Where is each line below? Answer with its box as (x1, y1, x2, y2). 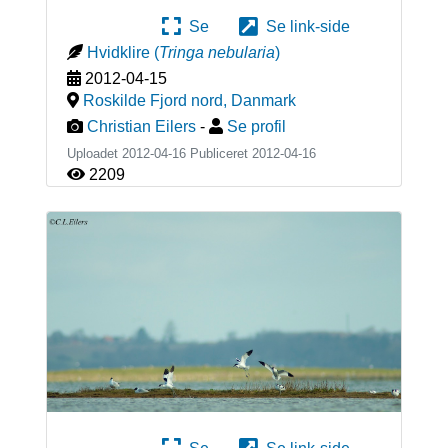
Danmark (230, 92, 296, 110)
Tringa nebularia (158, 44, 275, 62)
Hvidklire (86, 44, 150, 62)
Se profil (226, 118, 286, 136)
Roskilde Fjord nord (82, 92, 223, 110)
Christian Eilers (86, 118, 196, 136)
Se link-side (258, 18, 350, 36)
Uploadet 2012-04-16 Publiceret (66, 146, 252, 162)
